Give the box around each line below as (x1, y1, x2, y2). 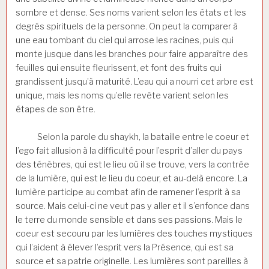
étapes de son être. (16, 103, 95, 115)
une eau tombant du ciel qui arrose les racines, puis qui (16, 34, 234, 46)
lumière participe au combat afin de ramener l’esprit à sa (16, 187, 241, 198)
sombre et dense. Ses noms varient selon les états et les (16, 7, 246, 18)
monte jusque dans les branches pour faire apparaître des (16, 48, 248, 59)
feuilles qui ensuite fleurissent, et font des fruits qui (16, 62, 222, 73)
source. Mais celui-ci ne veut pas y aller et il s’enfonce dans (16, 201, 250, 212)
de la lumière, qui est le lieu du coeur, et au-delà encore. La (16, 173, 247, 184)
